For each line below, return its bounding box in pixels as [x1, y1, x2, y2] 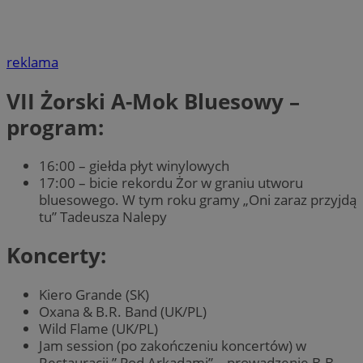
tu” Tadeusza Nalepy [39, 207, 167, 226]
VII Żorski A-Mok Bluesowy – [6, 86, 300, 116]
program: [6, 112, 104, 142]
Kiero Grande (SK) [39, 284, 149, 304]
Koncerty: [6, 241, 106, 271]
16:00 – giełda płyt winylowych [39, 156, 229, 175]
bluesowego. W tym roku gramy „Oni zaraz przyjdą [39, 190, 357, 209]
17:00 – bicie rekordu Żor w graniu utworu [39, 173, 303, 192]
